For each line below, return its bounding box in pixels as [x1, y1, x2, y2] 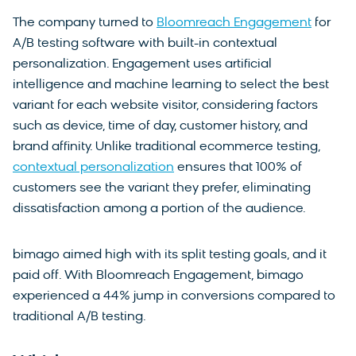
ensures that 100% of [174, 161, 302, 175]
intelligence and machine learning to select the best [13, 79, 329, 92]
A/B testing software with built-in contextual [13, 37, 277, 51]
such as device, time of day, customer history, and [13, 120, 308, 133]
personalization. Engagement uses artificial [13, 58, 272, 72]
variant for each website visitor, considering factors [13, 99, 318, 113]
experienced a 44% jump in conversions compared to [13, 290, 335, 304]
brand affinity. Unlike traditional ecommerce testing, [13, 141, 320, 154]
